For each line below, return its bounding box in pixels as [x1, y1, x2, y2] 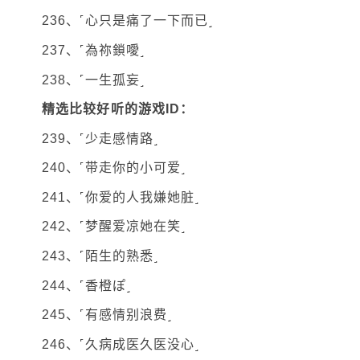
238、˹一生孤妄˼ [42, 72, 145, 87]
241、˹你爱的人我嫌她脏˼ [42, 190, 200, 204]
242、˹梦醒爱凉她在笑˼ [42, 219, 186, 234]
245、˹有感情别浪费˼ [42, 308, 173, 322]
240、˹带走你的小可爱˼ [42, 161, 186, 175]
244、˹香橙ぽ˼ [42, 278, 131, 292]
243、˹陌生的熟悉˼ [42, 249, 159, 264]
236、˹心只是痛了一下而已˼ [42, 14, 214, 28]
